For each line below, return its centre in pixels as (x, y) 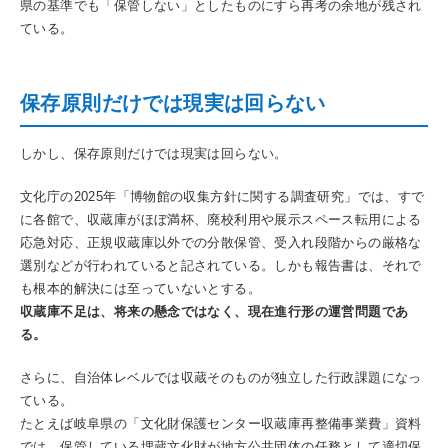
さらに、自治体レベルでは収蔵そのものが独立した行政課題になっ (221, 377)
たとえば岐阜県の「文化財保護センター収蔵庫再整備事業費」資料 (221, 423)
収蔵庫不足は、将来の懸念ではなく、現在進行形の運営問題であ (214, 311)
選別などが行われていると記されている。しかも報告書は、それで (221, 265)
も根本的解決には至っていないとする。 (141, 288)
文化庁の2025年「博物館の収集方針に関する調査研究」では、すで (222, 196)
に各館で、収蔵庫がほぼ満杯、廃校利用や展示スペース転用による (221, 219)
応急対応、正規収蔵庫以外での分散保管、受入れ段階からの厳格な (221, 242)
